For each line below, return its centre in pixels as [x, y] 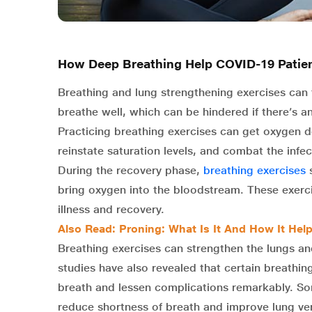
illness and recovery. [111, 210]
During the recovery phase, [131, 171]
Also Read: [88, 229]
